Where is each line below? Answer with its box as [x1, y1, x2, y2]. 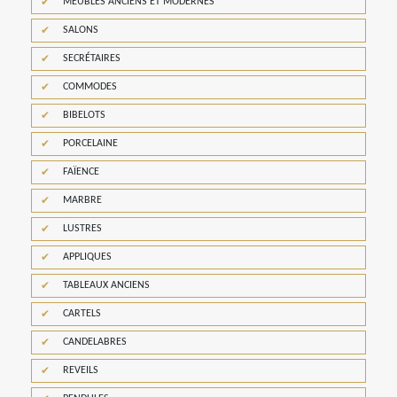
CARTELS [63, 308, 101, 320]
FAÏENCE [63, 167, 99, 178]
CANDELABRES [63, 337, 127, 348]
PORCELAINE [63, 138, 118, 150]
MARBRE [63, 195, 102, 206]
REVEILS [63, 365, 98, 377]
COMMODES [63, 82, 117, 93]
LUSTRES [63, 223, 102, 235]
